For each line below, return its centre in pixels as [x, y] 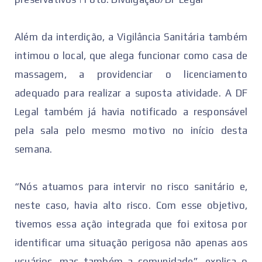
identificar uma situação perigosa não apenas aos [131, 243]
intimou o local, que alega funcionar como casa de [131, 56]
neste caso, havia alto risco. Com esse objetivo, [131, 206]
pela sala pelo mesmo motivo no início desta [131, 131]
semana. [34, 149]
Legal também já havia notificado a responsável [131, 112]
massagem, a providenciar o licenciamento [131, 75]
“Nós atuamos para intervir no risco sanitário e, [131, 187]
